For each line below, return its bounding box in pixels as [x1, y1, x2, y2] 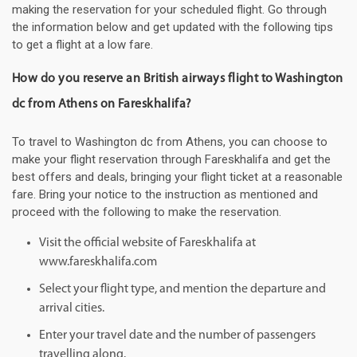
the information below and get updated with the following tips [12, 20, 333, 35]
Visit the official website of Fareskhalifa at [39, 237, 256, 250]
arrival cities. [39, 302, 104, 316]
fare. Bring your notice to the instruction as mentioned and [12, 187, 318, 202]
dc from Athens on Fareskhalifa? [12, 98, 192, 112]
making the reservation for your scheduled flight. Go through [12, 2, 327, 18]
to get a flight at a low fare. [12, 37, 153, 53]
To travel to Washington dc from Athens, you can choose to [12, 135, 328, 150]
